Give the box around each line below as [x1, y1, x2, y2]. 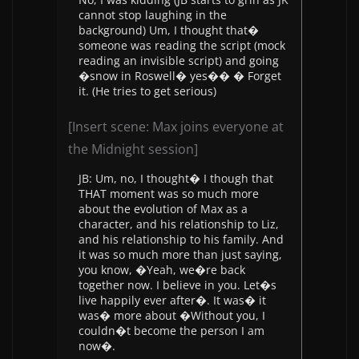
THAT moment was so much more [79, 186, 259, 201]
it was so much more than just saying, [79, 247, 282, 262]
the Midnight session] [68, 140, 198, 158]
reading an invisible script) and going [79, 53, 279, 68]
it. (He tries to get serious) [79, 83, 216, 99]
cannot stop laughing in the [79, 7, 227, 22]
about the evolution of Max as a [79, 201, 248, 216]
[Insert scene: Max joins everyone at [68, 118, 284, 135]
